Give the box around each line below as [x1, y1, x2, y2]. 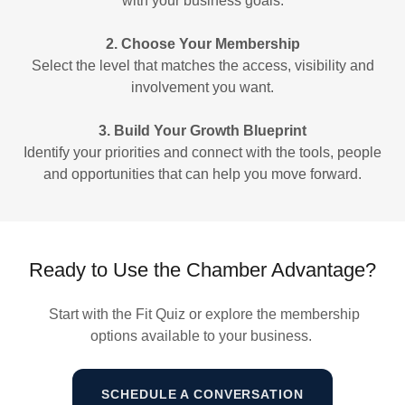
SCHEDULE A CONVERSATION [101, 386, 304, 401]
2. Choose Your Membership [105, 35, 300, 52]
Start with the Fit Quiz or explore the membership [45, 306, 360, 322]
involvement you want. [131, 79, 274, 95]
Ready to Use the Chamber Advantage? [29, 258, 376, 281]
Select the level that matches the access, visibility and [31, 57, 374, 73]
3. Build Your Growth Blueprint [99, 122, 306, 138]
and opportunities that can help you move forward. [43, 165, 362, 182]
